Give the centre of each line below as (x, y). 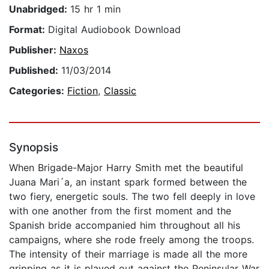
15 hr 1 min (95, 9)
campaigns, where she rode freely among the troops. (131, 240)
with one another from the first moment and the (120, 211)
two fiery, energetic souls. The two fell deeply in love (132, 197)
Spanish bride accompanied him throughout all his (125, 225)
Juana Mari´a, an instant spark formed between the (128, 182)
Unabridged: (40, 9)
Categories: (38, 91)
